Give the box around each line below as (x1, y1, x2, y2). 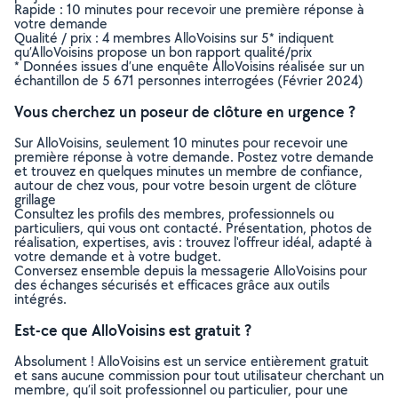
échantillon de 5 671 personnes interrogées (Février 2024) (14, 71, 363, 90)
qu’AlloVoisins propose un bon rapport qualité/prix (14, 43, 312, 61)
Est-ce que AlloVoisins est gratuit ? (14, 320, 251, 340)
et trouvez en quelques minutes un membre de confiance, (14, 162, 362, 180)
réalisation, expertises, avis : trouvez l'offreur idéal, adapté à (14, 233, 372, 251)
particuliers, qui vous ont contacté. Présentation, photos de (14, 219, 372, 237)
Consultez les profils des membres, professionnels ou (14, 204, 334, 223)
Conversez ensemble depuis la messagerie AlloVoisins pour (14, 261, 367, 280)
